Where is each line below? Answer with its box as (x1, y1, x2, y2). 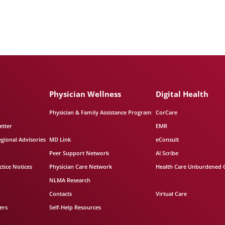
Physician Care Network (49, 163, 113, 170)
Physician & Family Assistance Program (49, 108, 152, 116)
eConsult (155, 136, 179, 143)
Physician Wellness (49, 89, 122, 99)
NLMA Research (49, 176, 91, 184)
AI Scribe (155, 149, 178, 157)
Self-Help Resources (49, 203, 101, 211)
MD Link (49, 136, 71, 143)
